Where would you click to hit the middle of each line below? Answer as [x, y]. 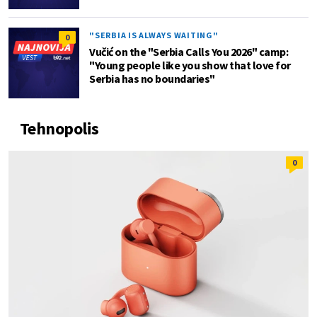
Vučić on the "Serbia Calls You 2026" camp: [189, 51]
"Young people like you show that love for [190, 65]
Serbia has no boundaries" [152, 78]
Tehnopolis [59, 128]
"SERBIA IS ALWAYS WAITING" [154, 35]
